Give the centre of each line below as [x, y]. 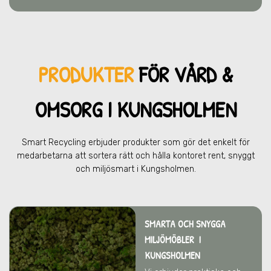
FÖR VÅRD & [183, 74]
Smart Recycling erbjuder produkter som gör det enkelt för [135, 142]
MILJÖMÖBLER [171, 240]
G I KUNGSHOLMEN [164, 109]
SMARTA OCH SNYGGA [185, 224]
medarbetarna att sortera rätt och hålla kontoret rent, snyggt [135, 156]
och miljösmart [106, 169]
